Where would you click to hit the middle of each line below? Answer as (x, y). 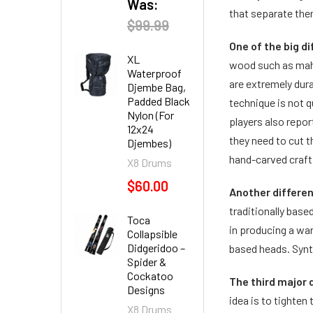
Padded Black (159, 101)
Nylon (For (151, 115)
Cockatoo (150, 276)
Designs (146, 290)
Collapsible (152, 234)
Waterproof (154, 73)
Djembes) (149, 143)
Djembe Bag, (156, 87)
